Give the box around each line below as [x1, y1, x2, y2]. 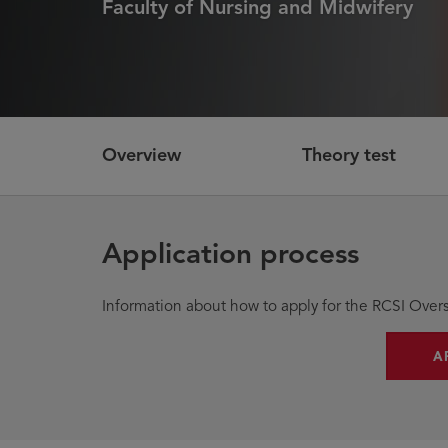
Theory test [302, 143, 396, 166]
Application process [102, 235, 359, 271]
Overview [102, 143, 181, 166]
